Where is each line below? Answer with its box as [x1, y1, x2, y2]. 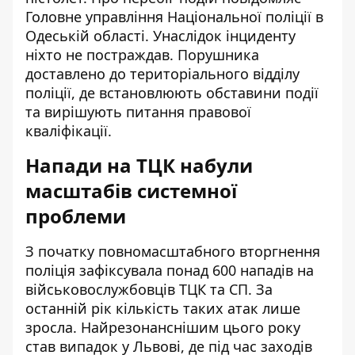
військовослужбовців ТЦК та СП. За [25, 280, 273, 299]
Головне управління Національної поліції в [25, 7, 323, 26]
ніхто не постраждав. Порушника [25, 45, 259, 64]
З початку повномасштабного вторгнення [25, 242, 320, 261]
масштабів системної [25, 177, 237, 204]
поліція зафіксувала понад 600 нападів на [25, 261, 314, 280]
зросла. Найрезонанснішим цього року [25, 318, 300, 337]
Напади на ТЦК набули [25, 152, 253, 178]
